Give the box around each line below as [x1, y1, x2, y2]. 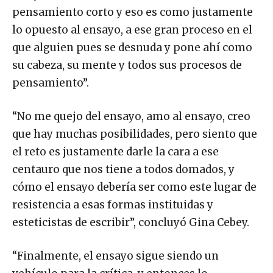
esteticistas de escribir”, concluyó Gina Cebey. [12, 216, 249, 230]
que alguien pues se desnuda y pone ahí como [12, 41, 252, 55]
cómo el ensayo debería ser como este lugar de [12, 180, 257, 194]
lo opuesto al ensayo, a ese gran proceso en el [12, 23, 252, 37]
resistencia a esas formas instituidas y [12, 198, 213, 212]
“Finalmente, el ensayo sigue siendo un [12, 249, 219, 263]
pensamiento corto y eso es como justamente [12, 5, 253, 19]
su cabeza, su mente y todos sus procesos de [12, 58, 242, 73]
